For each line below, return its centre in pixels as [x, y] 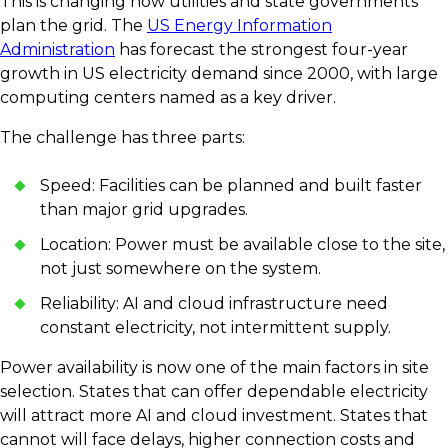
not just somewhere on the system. [182, 269]
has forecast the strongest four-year [261, 50]
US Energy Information [239, 26]
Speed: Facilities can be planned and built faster [231, 186]
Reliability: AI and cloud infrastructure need [214, 304]
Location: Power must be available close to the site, [242, 245]
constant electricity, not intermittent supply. [217, 328]
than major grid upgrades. [146, 210]
